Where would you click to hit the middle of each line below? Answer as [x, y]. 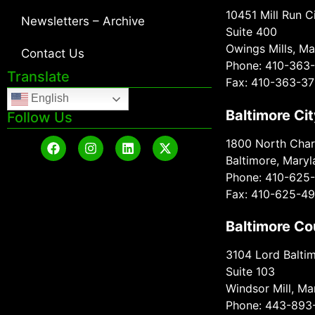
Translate [38, 77]
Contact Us [53, 54]
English [49, 98]
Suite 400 [251, 32]
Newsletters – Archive [83, 21]
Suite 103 [250, 272]
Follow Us [40, 118]
